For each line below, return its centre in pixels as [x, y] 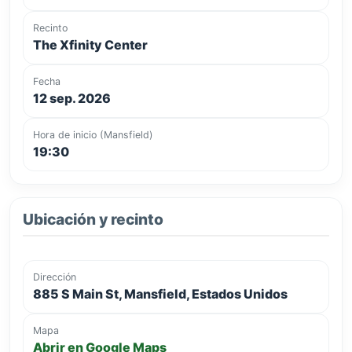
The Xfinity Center [90, 44]
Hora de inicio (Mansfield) [93, 134]
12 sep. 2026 [72, 98]
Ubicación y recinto [93, 219]
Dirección [55, 277]
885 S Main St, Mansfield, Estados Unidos [160, 293]
